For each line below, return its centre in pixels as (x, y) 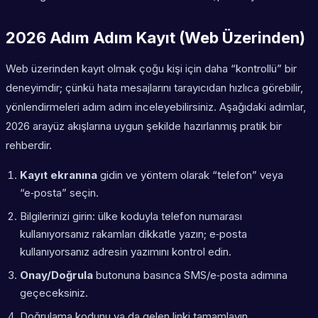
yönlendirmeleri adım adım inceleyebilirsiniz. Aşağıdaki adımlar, (156, 107)
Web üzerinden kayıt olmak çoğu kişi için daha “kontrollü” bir (151, 69)
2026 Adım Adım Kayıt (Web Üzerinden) (155, 38)
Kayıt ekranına (59, 175)
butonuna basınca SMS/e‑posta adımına (190, 275)
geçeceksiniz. (54, 293)
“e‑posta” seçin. (59, 193)
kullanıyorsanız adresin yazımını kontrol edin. (126, 252)
